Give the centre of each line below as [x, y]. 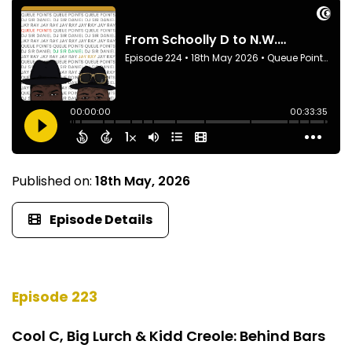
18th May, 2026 [143, 181]
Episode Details [101, 220]
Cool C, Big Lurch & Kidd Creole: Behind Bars [169, 335]
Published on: [53, 181]
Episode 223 [55, 297]
